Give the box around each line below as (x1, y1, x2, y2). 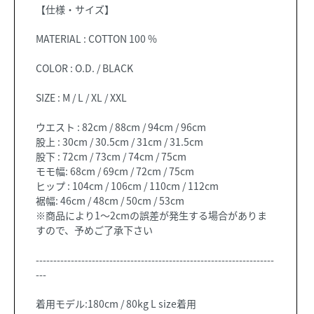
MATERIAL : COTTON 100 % (36, 32, 157, 46)
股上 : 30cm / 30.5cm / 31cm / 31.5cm (36, 135, 203, 149)
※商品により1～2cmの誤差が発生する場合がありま (36, 208, 267, 223)
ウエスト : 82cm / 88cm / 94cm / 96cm (36, 120, 206, 135)
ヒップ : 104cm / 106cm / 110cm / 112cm (36, 179, 219, 193)
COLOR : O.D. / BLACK (36, 61, 133, 76)
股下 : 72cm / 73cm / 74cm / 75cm (36, 149, 186, 164)
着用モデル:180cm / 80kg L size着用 (36, 296, 196, 311)
